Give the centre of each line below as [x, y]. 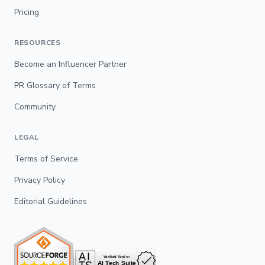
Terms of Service [46, 159]
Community [35, 106]
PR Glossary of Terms [55, 85]
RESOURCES [38, 42]
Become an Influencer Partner [70, 64]
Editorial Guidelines [51, 201]
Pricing [27, 12]
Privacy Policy [40, 180]
